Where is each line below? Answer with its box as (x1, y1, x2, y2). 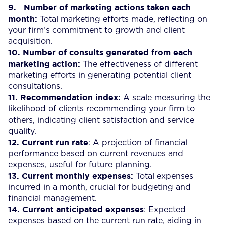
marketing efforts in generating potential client (8, 71, 191, 79)
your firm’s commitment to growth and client (8, 26, 185, 34)
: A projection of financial (88, 138, 187, 147)
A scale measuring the (123, 93, 210, 102)
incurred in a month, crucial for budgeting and (8, 183, 191, 191)
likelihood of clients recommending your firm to (8, 104, 195, 113)
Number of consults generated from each (23, 47, 192, 57)
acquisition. (8, 37, 53, 45)
